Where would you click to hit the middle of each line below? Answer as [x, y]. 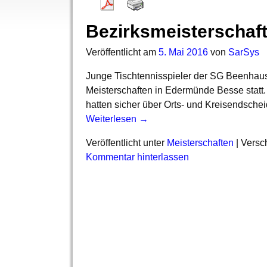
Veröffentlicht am [122, 52]
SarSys [244, 52]
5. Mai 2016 [183, 52]
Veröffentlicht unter [125, 143]
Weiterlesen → [117, 119]
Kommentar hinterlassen [137, 157]
